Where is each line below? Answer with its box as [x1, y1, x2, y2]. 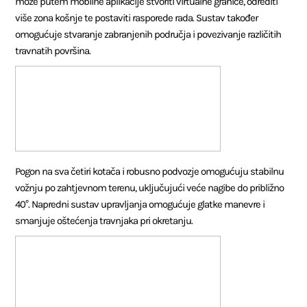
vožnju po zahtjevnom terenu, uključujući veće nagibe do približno [15, 181, 284, 194]
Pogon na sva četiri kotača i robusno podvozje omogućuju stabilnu [15, 164, 284, 177]
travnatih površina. [15, 44, 91, 57]
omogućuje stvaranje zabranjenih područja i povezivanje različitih [15, 27, 282, 40]
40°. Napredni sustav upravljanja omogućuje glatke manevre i [15, 197, 265, 210]
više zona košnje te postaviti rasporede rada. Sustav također [15, 11, 258, 24]
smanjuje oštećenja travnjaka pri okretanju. [15, 214, 193, 227]
